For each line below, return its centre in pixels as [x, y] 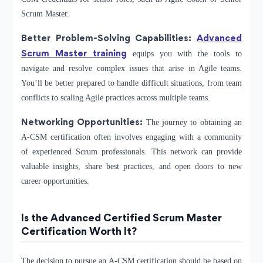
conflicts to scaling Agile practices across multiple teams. [116, 98]
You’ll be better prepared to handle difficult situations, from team [131, 83]
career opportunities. [55, 181]
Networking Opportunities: [82, 122]
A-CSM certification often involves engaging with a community [131, 137]
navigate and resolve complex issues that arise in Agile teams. [131, 69]
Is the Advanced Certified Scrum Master [122, 217]
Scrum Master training [74, 53]
